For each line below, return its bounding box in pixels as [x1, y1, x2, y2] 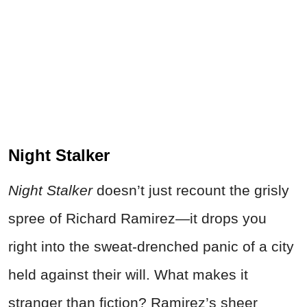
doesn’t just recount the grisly [93, 182, 289, 198]
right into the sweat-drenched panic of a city [8, 238, 294, 254]
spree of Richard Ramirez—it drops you [8, 210, 267, 226]
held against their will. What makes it [8, 266, 248, 282]
